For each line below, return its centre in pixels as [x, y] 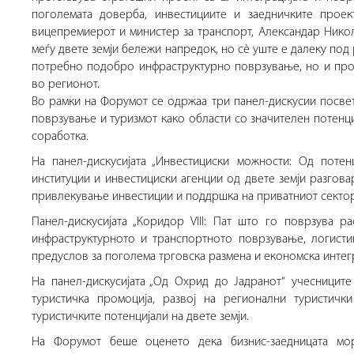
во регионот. [66, 85]
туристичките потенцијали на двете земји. [140, 317]
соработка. [60, 137]
